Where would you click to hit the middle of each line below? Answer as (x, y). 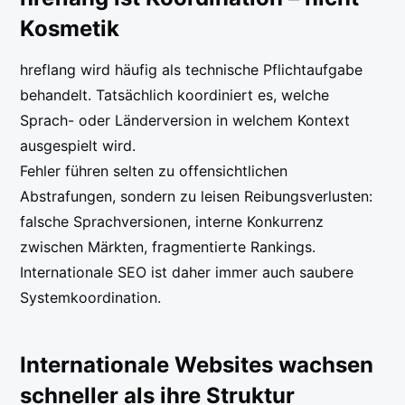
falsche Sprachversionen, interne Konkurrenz (172, 221)
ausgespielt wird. (78, 145)
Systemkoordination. (91, 297)
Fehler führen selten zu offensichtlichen (154, 170)
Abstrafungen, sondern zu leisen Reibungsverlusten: (197, 196)
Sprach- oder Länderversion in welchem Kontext (185, 120)
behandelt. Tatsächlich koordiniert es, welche (175, 94)
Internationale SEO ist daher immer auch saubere (187, 272)
